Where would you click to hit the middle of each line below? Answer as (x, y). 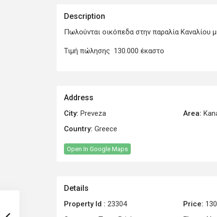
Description (85, 16)
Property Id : (85, 204)
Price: (193, 204)
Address (79, 98)
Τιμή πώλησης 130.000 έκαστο (114, 51)
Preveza (93, 114)
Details (76, 188)
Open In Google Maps (97, 149)
